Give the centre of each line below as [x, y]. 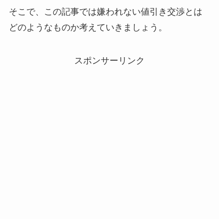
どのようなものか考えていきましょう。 [88, 28]
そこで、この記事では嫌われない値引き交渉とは [105, 12]
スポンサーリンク [109, 60]
